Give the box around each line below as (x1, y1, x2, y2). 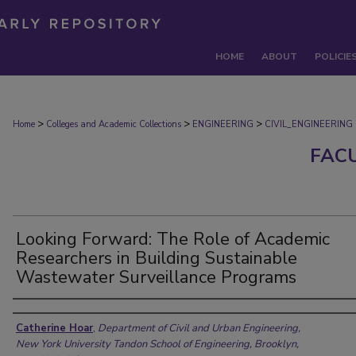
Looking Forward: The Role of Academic (16, 227, 330, 251)
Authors (13, 304, 73, 325)
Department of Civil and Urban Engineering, (98, 321, 300, 335)
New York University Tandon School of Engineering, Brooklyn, (16, 337, 299, 351)
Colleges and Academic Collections (46, 118, 181, 130)
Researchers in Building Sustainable (16, 246, 297, 270)
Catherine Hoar (16, 321, 93, 335)
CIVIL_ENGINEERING (265, 118, 353, 130)
